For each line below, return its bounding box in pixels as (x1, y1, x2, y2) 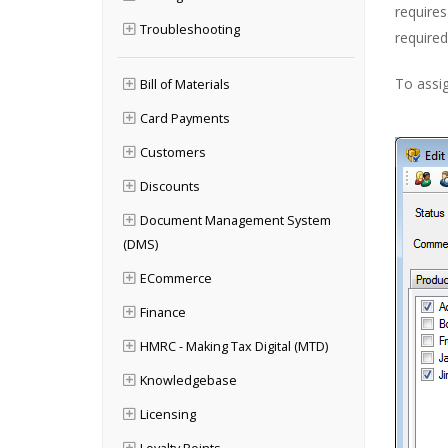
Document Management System (140, 212, 331, 229)
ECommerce (140, 270, 212, 287)
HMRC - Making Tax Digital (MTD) (140, 338, 328, 355)
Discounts (140, 178, 200, 195)
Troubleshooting (140, 21, 240, 38)
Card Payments (140, 110, 230, 127)
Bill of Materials (140, 76, 230, 93)
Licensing (140, 406, 196, 423)
